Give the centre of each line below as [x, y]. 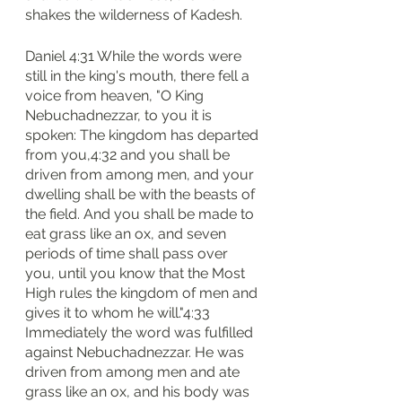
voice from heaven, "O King [116, 96]
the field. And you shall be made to [141, 214]
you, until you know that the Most [137, 273]
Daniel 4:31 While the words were [135, 56]
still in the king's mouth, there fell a [139, 76]
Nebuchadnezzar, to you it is [120, 115]
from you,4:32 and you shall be [129, 155]
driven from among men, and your [141, 175]
